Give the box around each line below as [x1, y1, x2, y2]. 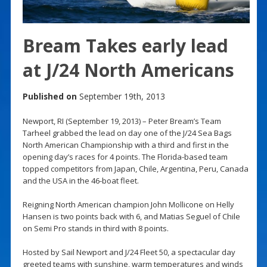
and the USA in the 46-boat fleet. [22, 175, 139, 186]
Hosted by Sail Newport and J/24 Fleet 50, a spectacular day [22, 246, 235, 257]
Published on [22, 90, 77, 102]
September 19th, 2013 [76, 90, 165, 102]
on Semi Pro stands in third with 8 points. [22, 222, 169, 234]
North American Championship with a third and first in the [22, 139, 229, 150]
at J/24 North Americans [22, 57, 234, 82]
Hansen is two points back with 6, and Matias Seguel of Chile [22, 210, 240, 222]
